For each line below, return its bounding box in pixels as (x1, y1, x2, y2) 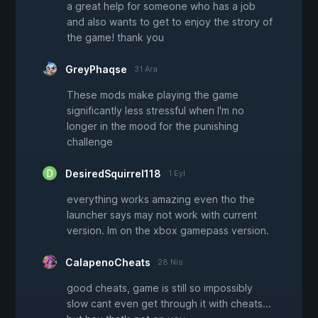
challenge (67, 136, 113, 148)
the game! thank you (67, 31, 164, 44)
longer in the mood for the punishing (67, 120, 238, 133)
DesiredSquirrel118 (65, 168, 161, 180)
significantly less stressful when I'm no (67, 104, 244, 117)
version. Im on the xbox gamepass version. (67, 224, 269, 237)
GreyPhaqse (65, 63, 127, 76)
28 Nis (158, 257, 183, 268)
